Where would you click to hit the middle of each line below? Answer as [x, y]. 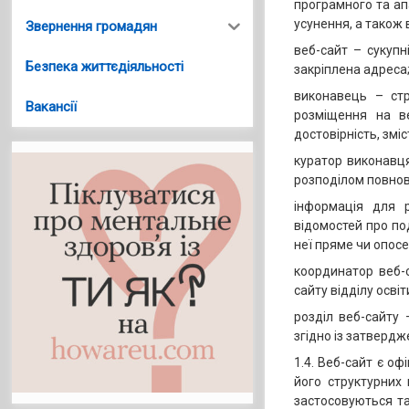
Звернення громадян [92, 26]
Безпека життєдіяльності [105, 66]
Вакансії [52, 106]
